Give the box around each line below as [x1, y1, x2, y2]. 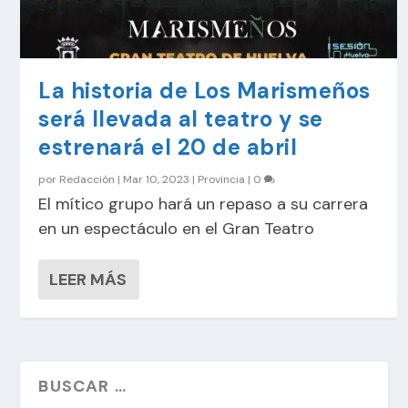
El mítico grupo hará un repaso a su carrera [38, 192, 369, 215]
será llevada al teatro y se [38, 104, 323, 133]
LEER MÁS [49, 268, 127, 291]
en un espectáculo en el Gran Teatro [38, 217, 315, 240]
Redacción [59, 171, 116, 187]
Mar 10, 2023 [123, 171, 190, 187]
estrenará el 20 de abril [38, 132, 298, 161]
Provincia [198, 171, 246, 187]
